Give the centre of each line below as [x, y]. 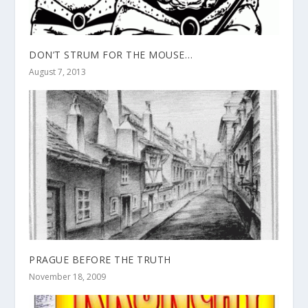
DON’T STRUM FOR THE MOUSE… [111, 54]
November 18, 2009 [68, 276]
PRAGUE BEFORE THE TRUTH [100, 259]
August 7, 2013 [58, 71]
